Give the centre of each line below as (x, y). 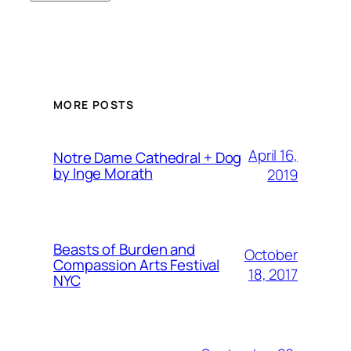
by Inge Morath (103, 173)
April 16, (273, 155)
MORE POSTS (94, 104)
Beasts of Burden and (124, 249)
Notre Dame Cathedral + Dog (148, 157)
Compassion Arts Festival (136, 265)
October (271, 255)
